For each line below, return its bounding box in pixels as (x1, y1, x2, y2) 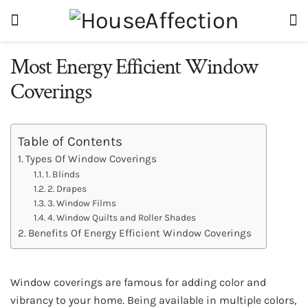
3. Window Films (47, 197, 116, 208)
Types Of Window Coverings (25, 152, 157, 165)
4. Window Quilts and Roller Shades (47, 211, 196, 223)
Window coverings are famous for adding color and (10, 275, 266, 289)
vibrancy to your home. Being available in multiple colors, (10, 293, 296, 307)
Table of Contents (18, 133, 122, 149)
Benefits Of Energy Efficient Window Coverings (28, 226, 252, 239)
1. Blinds (45, 168, 80, 179)
